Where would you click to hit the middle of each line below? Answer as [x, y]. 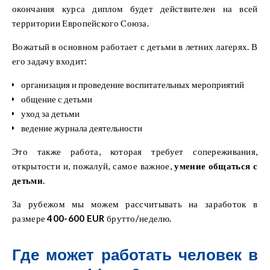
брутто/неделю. [139, 218]
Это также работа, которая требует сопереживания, [135, 151]
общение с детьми [57, 99]
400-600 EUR [77, 218]
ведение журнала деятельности [82, 127]
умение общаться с [215, 165]
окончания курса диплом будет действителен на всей [135, 8]
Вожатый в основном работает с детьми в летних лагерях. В [135, 46]
